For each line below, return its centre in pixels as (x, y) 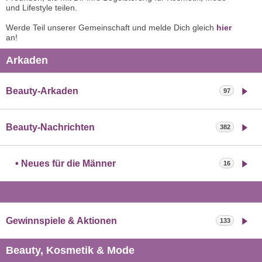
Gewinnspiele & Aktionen (61, 221)
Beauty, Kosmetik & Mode (70, 250)
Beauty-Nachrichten (50, 127)
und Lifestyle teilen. (42, 8)
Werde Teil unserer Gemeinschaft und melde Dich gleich (111, 27)
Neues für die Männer (68, 164)
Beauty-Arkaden (42, 91)
